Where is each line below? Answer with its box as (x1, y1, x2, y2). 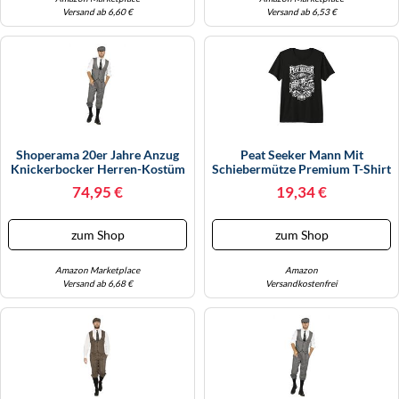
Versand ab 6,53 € (266, 5, 337, 17)
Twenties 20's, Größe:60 (30, 203, 165, 219)
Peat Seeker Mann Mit (240, 146, 363, 162)
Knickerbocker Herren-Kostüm (10, 160, 185, 176)
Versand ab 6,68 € (62, 277, 133, 289)
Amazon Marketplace (55, 264, 140, 275)
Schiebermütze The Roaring (20, 189, 175, 205)
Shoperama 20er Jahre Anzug (16, 146, 179, 162)
